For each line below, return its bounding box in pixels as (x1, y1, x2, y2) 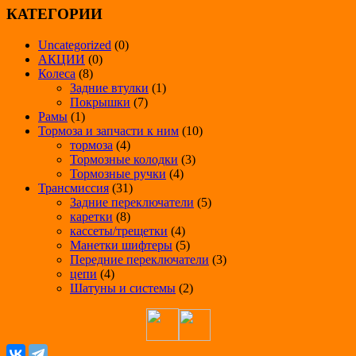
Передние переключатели (70, 252, 209, 266)
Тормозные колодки (70, 152, 178, 166)
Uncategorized (38, 37, 111, 52)
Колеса (38, 66, 75, 80)
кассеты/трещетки (70, 223, 168, 238)
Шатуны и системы (70, 281, 176, 295)
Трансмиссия (38, 180, 109, 195)
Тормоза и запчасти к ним (38, 123, 179, 137)
